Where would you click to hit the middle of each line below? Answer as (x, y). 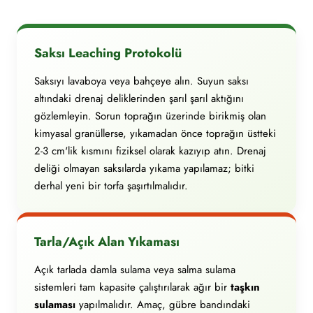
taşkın (245, 287)
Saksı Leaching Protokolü (108, 53)
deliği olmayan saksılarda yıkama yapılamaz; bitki (144, 168)
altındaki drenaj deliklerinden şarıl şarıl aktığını (139, 99)
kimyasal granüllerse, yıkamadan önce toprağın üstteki (155, 133)
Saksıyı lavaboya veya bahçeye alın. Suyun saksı (141, 81)
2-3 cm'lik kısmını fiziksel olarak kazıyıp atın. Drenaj (150, 151)
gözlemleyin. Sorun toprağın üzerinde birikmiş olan (150, 116)
